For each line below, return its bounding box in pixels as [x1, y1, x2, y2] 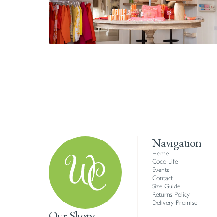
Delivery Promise [152, 199, 197, 207]
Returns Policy [152, 190, 190, 199]
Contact [152, 174, 173, 182]
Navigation [152, 135, 201, 150]
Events [152, 166, 169, 174]
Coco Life [152, 157, 178, 166]
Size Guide [152, 182, 180, 190]
